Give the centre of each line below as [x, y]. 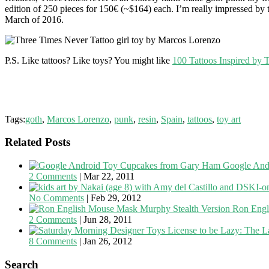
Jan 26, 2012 [108, 241]
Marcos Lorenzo [78, 119]
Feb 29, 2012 [116, 198]
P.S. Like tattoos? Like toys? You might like [89, 60]
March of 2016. [34, 19]
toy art [229, 119]
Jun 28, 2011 [108, 220]
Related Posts [38, 142]
